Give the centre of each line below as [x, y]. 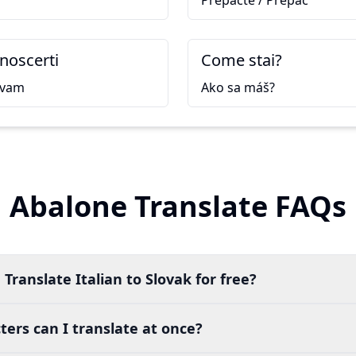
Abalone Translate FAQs [178, 206]
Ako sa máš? [238, 87]
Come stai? [242, 60]
